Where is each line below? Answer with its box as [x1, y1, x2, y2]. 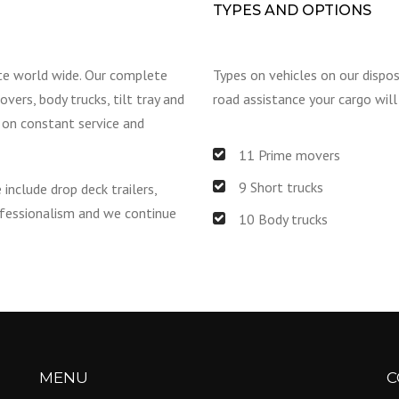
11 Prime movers [239, 145, 340, 164]
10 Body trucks [239, 209, 328, 228]
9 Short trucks [239, 177, 323, 196]
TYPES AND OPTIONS [213, 2, 371, 19]
